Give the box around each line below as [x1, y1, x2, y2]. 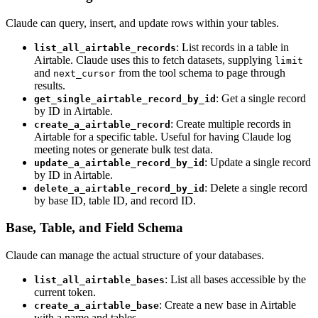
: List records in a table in [176, 40, 289, 53]
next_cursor [53, 67, 116, 79]
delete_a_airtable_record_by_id [34, 182, 204, 194]
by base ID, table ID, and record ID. [34, 194, 196, 207]
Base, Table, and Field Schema [6, 220, 183, 236]
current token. [34, 285, 96, 298]
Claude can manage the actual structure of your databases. [6, 248, 264, 261]
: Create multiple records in [170, 117, 291, 130]
